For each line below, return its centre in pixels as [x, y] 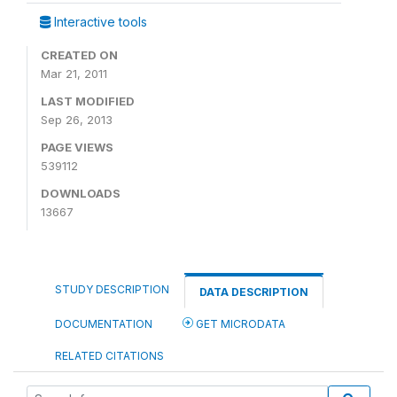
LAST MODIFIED [88, 101]
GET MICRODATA [239, 324]
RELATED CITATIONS [109, 356]
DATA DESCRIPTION [254, 292]
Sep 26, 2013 [77, 120]
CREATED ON [79, 55]
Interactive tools [99, 22]
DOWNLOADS [81, 193]
